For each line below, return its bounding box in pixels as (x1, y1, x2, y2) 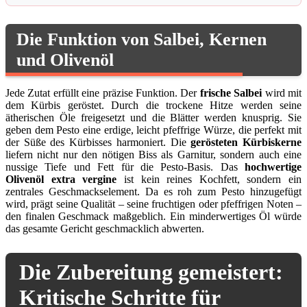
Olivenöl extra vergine (5, 173, 117, 185)
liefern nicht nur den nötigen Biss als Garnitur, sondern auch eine (5, 148, 302, 160)
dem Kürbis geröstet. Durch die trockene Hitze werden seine (5, 99, 302, 111)
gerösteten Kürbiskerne (191, 136, 302, 148)
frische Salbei (199, 86, 262, 99)
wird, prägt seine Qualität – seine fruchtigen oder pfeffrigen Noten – (5, 197, 302, 210)
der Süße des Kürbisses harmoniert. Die (5, 136, 191, 148)
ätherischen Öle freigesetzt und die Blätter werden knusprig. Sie (5, 111, 302, 123)
